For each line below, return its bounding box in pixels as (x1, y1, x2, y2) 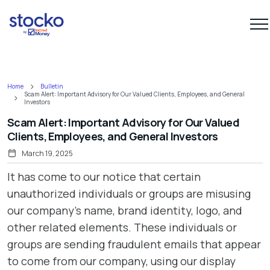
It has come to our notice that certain (7, 169, 201, 184)
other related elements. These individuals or (7, 220, 237, 234)
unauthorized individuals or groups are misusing (7, 186, 251, 201)
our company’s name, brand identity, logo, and (7, 203, 242, 218)
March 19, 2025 (22, 148, 73, 159)
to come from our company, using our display (7, 254, 236, 268)
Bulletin (40, 82, 63, 90)
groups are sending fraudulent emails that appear (7, 237, 261, 251)
